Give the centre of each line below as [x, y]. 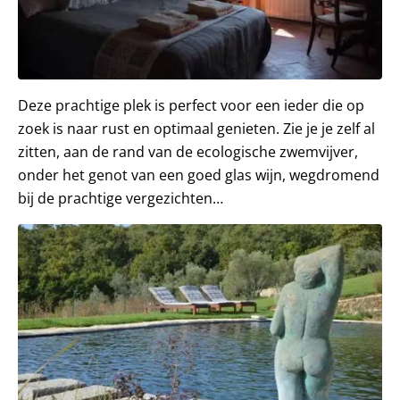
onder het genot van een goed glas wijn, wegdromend [199, 175]
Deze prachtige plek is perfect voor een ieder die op [191, 105]
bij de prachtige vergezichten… [121, 198]
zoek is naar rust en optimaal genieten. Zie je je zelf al [196, 128]
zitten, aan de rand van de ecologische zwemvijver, [188, 151]
